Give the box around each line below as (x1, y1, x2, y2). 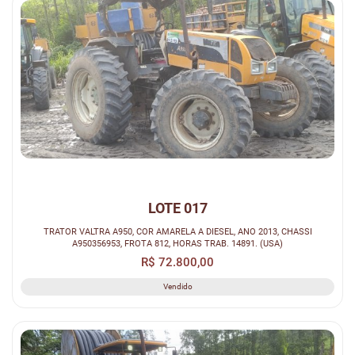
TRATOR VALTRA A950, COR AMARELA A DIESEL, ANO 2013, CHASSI (43, 226, 312, 238)
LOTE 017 (147, 200, 208, 217)
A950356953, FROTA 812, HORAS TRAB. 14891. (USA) (72, 238, 283, 250)
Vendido (162, 282, 193, 292)
